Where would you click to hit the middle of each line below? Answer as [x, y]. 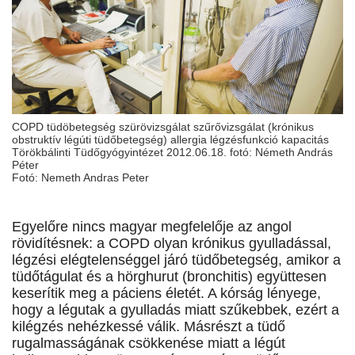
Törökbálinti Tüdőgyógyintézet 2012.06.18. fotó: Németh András [172, 153]
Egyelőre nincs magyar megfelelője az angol [152, 227]
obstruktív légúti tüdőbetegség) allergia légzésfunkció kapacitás [170, 140]
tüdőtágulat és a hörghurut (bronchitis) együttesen [169, 277]
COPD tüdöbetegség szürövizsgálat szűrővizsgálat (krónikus [163, 127]
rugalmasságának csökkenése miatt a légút [149, 344]
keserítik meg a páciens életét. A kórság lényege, [166, 294]
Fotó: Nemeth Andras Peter [80, 178]
